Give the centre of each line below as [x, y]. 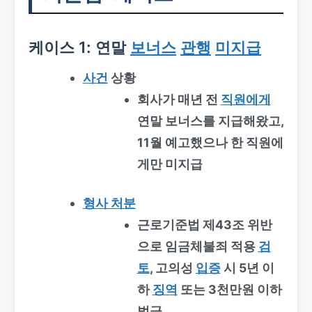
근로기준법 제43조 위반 [204, 225]
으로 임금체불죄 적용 [197, 247]
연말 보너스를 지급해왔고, [210, 121]
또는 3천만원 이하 [229, 290]
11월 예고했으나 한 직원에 [210, 143]
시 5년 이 [247, 268]
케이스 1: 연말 [79, 47]
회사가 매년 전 [179, 100]
